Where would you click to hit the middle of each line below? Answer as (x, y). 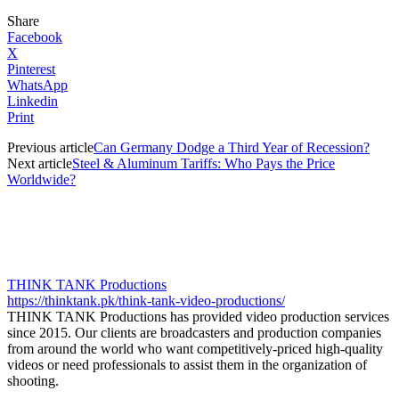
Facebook (35, 37)
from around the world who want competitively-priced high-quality (195, 348)
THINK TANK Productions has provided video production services (198, 316)
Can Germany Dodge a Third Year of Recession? (232, 147)
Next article (40, 163)
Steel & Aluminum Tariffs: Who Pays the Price (204, 163)
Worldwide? (41, 179)
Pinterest (31, 69)
